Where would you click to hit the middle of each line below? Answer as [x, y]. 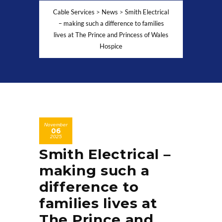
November [56, 125]
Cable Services [74, 12]
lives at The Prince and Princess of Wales [111, 35]
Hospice [111, 46]
